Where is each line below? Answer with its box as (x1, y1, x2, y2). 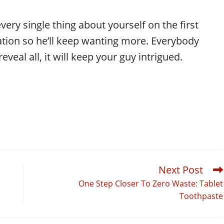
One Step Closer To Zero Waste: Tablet (78, 178, 223, 189)
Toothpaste (179, 190, 223, 202)
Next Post (158, 163, 203, 177)
